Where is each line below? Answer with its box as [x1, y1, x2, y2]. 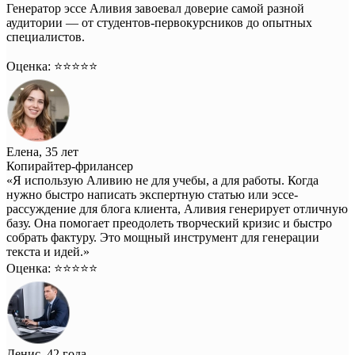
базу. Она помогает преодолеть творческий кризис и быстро [6, 216, 332, 230]
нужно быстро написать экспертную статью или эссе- [6, 187, 298, 201]
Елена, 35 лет [6, 144, 78, 158]
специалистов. [6, 29, 85, 44]
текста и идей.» [6, 244, 90, 258]
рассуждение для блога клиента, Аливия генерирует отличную [6, 201, 348, 216]
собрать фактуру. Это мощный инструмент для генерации [6, 230, 319, 244]
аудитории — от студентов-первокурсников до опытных [6, 15, 312, 29]
